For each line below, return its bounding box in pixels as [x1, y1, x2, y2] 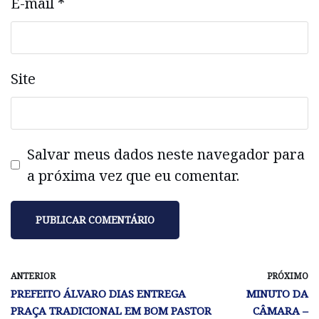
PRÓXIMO [267, 269, 308, 282]
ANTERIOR [11, 269, 56, 282]
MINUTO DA [246, 286, 308, 300]
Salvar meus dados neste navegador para [27, 144, 305, 164]
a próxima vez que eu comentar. [27, 165, 239, 185]
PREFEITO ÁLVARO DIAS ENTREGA [11, 286, 186, 300]
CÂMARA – [253, 303, 308, 318]
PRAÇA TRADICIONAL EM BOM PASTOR [11, 303, 211, 318]
